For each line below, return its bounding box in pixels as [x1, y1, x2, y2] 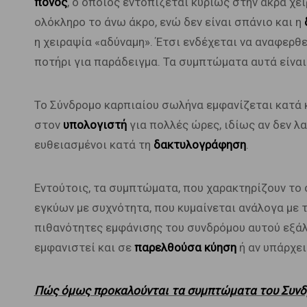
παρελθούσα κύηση [134, 241, 236, 254]
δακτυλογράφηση [153, 138, 246, 151]
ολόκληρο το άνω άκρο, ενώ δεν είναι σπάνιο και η [34, 15, 304, 29]
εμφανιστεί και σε [34, 241, 134, 254]
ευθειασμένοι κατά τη [34, 138, 153, 151]
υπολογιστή [62, 118, 127, 132]
